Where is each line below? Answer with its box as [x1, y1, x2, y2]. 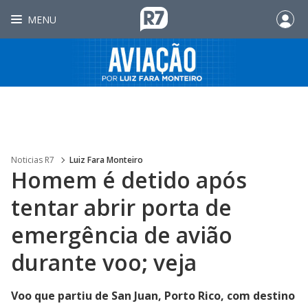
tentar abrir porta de [11, 192, 232, 222]
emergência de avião [11, 220, 232, 250]
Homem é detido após [11, 165, 247, 195]
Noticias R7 [11, 154, 54, 166]
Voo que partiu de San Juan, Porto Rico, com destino [11, 288, 295, 303]
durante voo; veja [11, 247, 197, 277]
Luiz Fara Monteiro [69, 154, 143, 166]
